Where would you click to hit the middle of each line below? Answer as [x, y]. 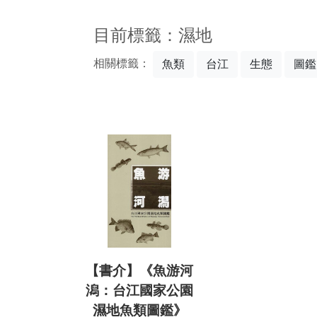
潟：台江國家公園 [139, 291]
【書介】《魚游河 [139, 271]
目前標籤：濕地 [153, 35]
